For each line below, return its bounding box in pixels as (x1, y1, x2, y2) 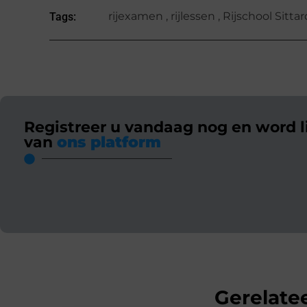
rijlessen (171, 9, 216, 23)
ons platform (57, 132, 161, 151)
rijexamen (108, 9, 164, 23)
